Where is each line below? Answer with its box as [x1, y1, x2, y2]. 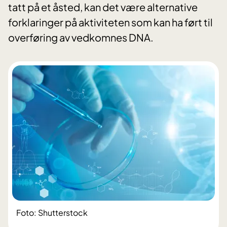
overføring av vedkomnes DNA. [8, 31, 154, 44]
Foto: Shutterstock [16, 207, 88, 218]
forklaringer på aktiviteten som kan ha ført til [8, 16, 213, 29]
